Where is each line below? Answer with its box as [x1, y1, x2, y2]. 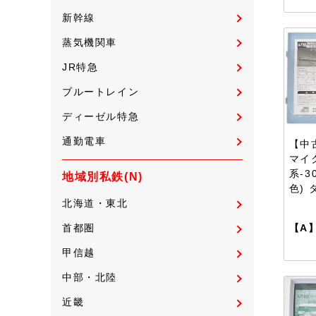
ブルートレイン [62, 85, 140, 97]
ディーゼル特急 [62, 110, 140, 122]
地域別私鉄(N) [62, 171, 143, 183]
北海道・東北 [62, 197, 128, 209]
